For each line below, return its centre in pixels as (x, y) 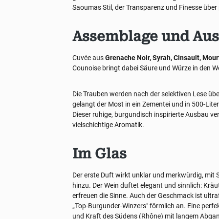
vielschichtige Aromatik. (109, 125)
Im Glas (100, 154)
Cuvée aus (89, 58)
